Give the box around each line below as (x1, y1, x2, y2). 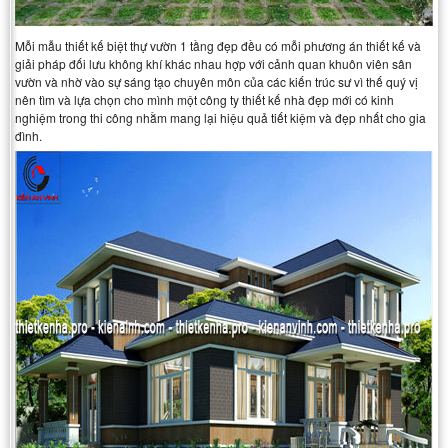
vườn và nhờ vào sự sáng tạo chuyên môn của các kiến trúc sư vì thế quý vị (15, 73, 418, 91)
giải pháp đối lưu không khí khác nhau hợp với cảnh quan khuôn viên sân (15, 55, 412, 73)
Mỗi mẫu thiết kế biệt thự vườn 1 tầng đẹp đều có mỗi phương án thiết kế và (15, 37, 421, 55)
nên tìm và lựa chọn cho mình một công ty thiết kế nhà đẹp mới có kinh (15, 91, 394, 109)
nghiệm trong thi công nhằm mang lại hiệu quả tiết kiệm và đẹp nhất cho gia (15, 109, 426, 127)
